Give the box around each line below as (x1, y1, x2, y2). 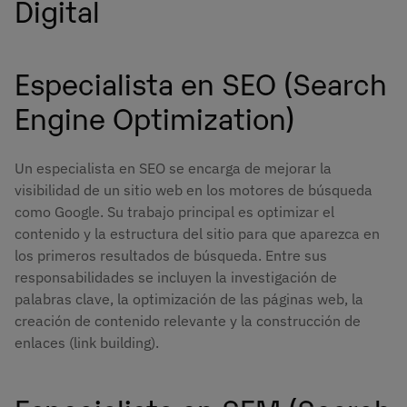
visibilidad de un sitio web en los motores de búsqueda (15, 181, 372, 200)
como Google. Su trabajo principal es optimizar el (15, 203, 334, 222)
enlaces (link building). (15, 333, 159, 352)
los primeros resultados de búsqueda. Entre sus (15, 246, 327, 265)
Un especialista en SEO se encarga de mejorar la (15, 159, 332, 178)
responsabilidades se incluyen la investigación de (15, 268, 337, 287)
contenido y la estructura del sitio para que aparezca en (15, 224, 380, 243)
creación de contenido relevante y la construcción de (15, 312, 361, 331)
